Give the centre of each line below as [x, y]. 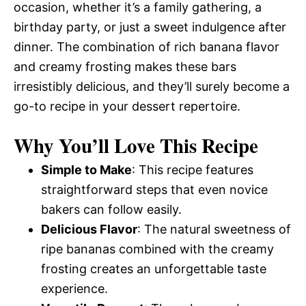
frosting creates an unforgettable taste [154, 269]
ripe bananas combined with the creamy [157, 249]
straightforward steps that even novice [154, 190]
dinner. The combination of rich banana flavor [147, 47]
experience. [74, 289]
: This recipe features [193, 170]
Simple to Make [86, 170]
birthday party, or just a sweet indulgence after [150, 27]
